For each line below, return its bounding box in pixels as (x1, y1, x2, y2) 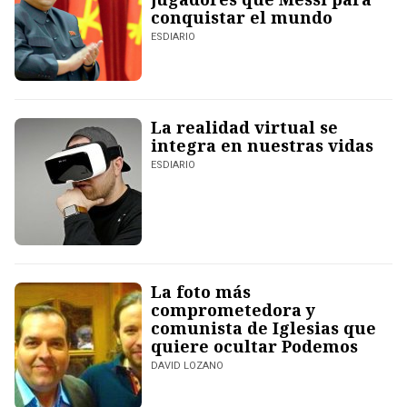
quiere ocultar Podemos (151, 335, 358, 358)
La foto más (151, 281, 251, 303)
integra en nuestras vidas (151, 134, 373, 157)
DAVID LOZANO (151, 360, 223, 372)
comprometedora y (151, 299, 315, 322)
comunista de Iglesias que (151, 317, 376, 340)
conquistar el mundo (151, 6, 333, 29)
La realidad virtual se (151, 116, 338, 139)
